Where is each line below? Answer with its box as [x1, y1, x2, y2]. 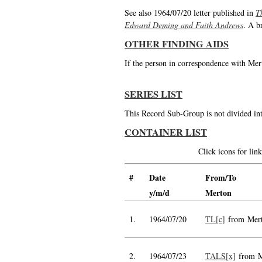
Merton [205, 187, 232, 199]
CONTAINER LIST [125, 125, 207, 139]
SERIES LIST [125, 87, 182, 101]
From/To [205, 171, 236, 184]
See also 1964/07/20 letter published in [125, 7, 256, 18]
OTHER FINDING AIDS [125, 37, 229, 51]
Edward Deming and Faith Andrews [125, 19, 243, 30]
